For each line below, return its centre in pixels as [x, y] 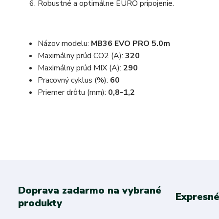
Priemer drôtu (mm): [73, 92]
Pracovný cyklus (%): [74, 80]
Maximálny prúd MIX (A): [80, 68]
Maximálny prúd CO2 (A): [81, 56]
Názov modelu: [64, 44]
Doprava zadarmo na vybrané [90, 190]
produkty [40, 203]
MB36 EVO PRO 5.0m [131, 44]
